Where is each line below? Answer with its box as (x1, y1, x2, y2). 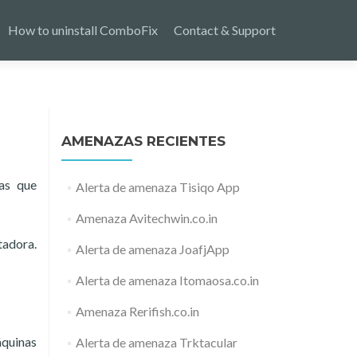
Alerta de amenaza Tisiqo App (75, 179, 240, 194)
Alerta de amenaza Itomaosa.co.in (75, 273, 259, 288)
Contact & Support (174, 22, 276, 37)
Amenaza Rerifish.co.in (75, 304, 199, 319)
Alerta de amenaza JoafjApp (75, 241, 229, 257)
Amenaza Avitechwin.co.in (75, 210, 218, 226)
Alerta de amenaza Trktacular (75, 335, 237, 350)
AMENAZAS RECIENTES (61, 133, 226, 149)
